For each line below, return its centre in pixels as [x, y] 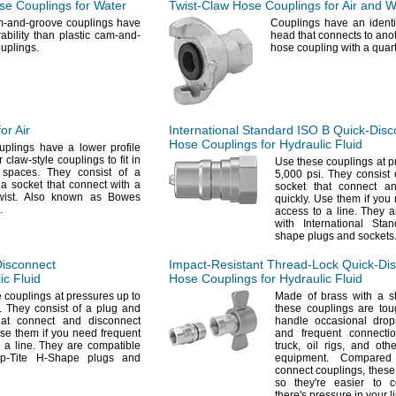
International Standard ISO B [251, 130]
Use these [300, 162]
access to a [306, 211]
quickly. [293, 199]
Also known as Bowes [80, 197]
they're [311, 383]
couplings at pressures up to [72, 296]
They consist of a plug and [71, 308]
